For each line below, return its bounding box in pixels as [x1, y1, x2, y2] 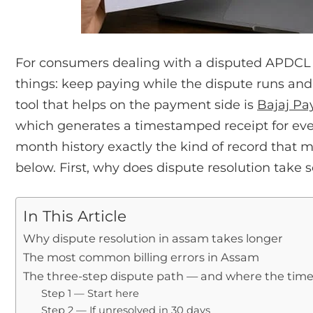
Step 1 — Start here [41, 286, 139, 300]
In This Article [23, 206, 126, 225]
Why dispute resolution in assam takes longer [23, 231, 283, 245]
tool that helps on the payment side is [15, 96, 257, 112]
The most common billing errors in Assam [23, 249, 259, 264]
